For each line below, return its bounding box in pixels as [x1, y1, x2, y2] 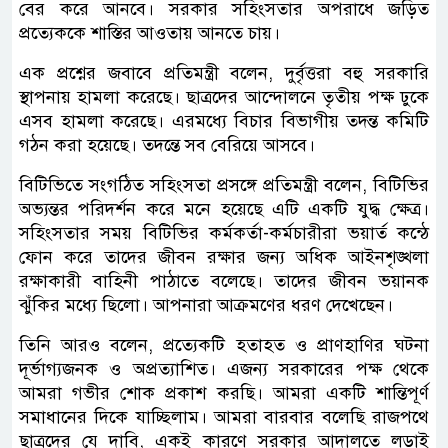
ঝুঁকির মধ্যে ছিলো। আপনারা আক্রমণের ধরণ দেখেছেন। [19, 294, 393, 316]
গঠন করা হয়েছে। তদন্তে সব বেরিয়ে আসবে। [19, 134, 315, 156]
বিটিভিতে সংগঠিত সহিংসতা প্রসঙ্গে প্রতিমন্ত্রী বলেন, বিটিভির [19, 174, 429, 196]
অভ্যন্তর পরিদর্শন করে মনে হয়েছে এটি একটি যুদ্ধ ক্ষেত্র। [19, 198, 429, 220]
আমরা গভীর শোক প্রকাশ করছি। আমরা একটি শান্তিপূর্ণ [19, 382, 429, 404]
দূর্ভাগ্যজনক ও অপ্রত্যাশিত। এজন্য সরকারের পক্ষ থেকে [19, 358, 429, 380]
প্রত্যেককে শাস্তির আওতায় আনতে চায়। [19, 22, 280, 44]
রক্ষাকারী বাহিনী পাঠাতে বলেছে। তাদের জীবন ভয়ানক [19, 270, 429, 292]
